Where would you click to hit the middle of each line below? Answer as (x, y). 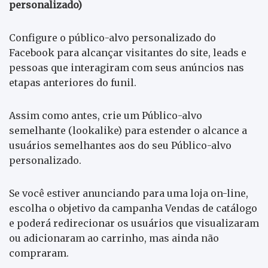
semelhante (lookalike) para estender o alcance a (128, 130)
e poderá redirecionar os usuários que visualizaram (134, 223)
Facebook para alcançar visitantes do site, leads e (128, 52)
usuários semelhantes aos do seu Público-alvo (120, 145)
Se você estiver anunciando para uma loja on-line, (129, 193)
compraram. (39, 253)
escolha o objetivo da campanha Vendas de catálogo (133, 208)
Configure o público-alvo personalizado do (112, 37)
